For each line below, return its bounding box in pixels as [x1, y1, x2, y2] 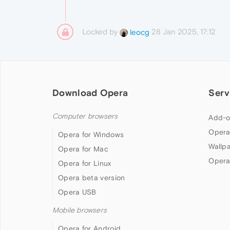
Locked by [82, 27, 120, 36]
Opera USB [58, 188, 97, 196]
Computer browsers [52, 112, 118, 121]
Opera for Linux [58, 159, 111, 167]
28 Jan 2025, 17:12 [151, 27, 216, 36]
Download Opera [52, 87, 128, 98]
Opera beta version [58, 174, 125, 182]
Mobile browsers [52, 206, 107, 215]
